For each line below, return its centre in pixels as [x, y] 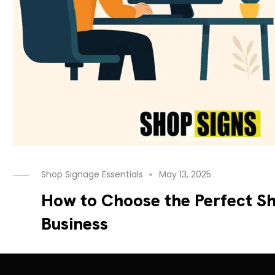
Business [75, 223]
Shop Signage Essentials [92, 174]
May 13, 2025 [185, 174]
